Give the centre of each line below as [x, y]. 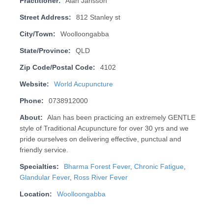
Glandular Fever [44, 178]
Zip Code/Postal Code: [57, 68]
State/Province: [45, 51]
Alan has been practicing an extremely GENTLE [121, 118]
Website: [34, 84]
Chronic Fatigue [159, 167]
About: [31, 118]
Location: [36, 194]
